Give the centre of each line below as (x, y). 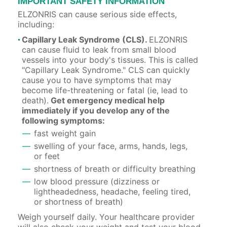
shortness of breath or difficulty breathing (115, 168)
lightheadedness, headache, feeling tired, (112, 191)
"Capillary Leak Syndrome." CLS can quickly (106, 70)
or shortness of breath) (79, 201)
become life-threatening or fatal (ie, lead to (105, 90)
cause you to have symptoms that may (97, 80)
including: (36, 24)
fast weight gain (65, 133)
